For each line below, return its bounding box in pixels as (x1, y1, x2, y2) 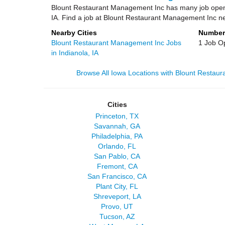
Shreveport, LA (93, 192, 141, 200)
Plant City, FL (96, 182, 139, 190)
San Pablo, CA (94, 152, 141, 160)
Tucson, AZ (99, 212, 135, 220)
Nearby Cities (51, 29, 97, 37)
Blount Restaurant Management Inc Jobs (51, 39, 181, 47)
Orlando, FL (98, 142, 137, 150)
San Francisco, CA (87, 172, 147, 180)
